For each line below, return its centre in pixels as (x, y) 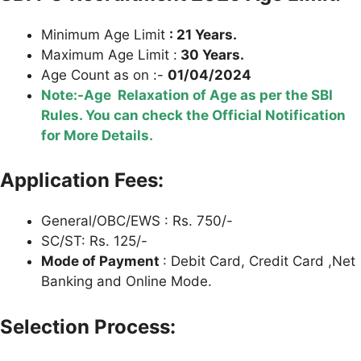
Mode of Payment (102, 261)
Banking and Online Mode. (127, 282)
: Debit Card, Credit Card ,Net (259, 261)
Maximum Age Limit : (109, 54)
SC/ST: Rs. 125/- (94, 241)
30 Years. (212, 54)
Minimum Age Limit (105, 34)
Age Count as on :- (104, 75)
